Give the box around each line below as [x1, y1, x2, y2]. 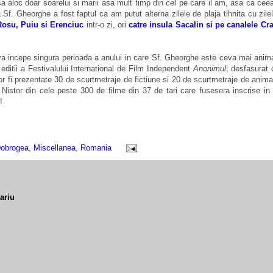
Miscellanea [34, 143, 76, 152]
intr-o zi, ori [83, 19, 129, 29]
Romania [80, 143, 112, 152]
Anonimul [193, 63, 226, 73]
